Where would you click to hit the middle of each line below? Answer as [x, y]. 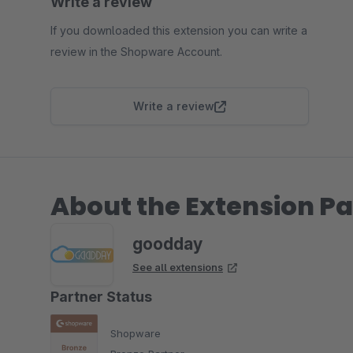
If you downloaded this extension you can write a [179, 30]
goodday [167, 244]
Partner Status [101, 297]
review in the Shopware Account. [136, 52]
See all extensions [178, 267]
